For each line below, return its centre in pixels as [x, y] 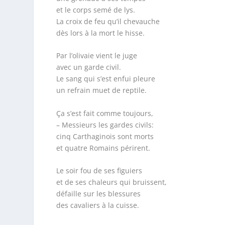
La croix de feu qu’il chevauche [108, 21]
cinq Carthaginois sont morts [105, 136]
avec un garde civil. [88, 67]
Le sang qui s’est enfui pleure [105, 79]
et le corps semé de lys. [95, 10]
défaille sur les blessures [98, 193]
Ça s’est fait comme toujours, [104, 113]
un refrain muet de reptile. [101, 90]
